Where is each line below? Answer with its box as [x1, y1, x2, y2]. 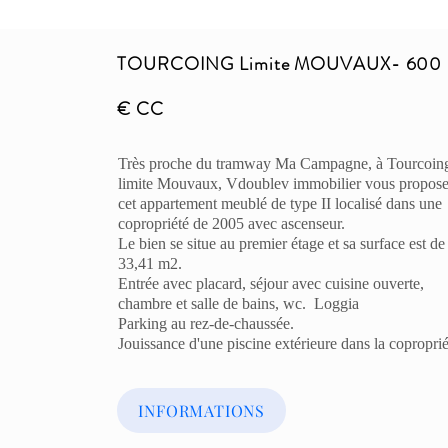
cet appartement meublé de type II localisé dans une [118, 195, 443, 212]
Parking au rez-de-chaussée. [118, 315, 295, 332]
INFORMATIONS [138, 400, 265, 421]
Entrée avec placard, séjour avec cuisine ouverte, [118, 275, 425, 292]
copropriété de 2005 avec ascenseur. [118, 215, 346, 232]
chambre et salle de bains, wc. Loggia [118, 295, 360, 312]
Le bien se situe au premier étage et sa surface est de [118, 235, 446, 252]
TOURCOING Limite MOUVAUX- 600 [117, 51, 443, 77]
